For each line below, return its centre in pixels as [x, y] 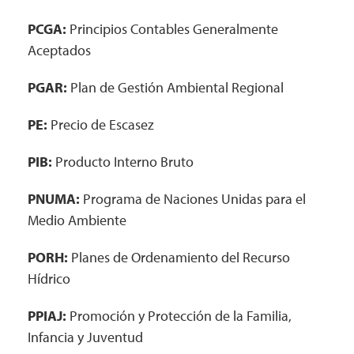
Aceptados [59, 50]
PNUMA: [54, 199]
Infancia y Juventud [85, 337]
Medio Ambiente [77, 220]
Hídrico [49, 279]
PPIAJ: [47, 316]
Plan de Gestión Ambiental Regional [175, 87]
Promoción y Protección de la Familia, [179, 316]
